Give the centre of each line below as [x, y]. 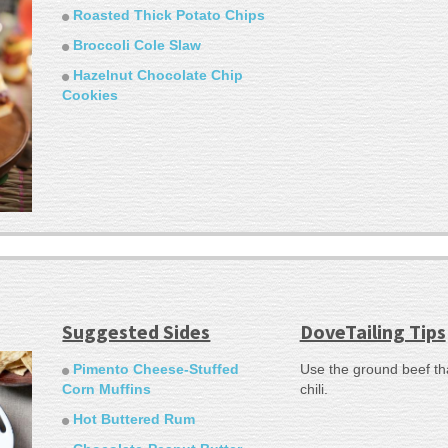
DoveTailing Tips [372, 331]
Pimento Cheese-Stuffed [156, 368]
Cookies [90, 95]
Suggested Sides [136, 331]
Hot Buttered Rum [134, 418]
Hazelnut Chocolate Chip [158, 75]
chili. [313, 388]
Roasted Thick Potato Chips [169, 15]
